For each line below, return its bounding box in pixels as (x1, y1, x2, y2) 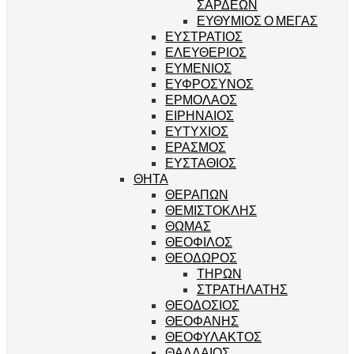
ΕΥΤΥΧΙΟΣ (165, 122, 228, 138)
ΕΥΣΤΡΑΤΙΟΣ (165, 28, 243, 43)
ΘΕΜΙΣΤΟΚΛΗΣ (165, 201, 257, 217)
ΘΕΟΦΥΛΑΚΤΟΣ (165, 328, 262, 344)
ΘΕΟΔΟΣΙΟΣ (165, 296, 239, 312)
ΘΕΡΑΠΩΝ (165, 186, 228, 201)
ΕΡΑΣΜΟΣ (165, 138, 226, 154)
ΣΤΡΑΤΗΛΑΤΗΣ (197, 281, 288, 296)
